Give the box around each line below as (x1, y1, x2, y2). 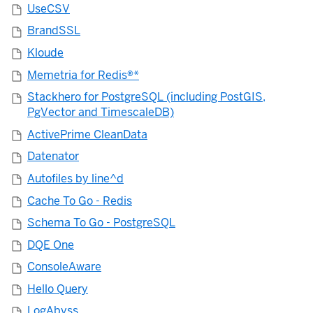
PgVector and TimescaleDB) (27, 105, 174, 120)
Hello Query (27, 281, 88, 296)
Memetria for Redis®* (27, 67, 139, 82)
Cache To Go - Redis (27, 193, 132, 208)
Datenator (27, 149, 79, 164)
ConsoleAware (27, 259, 101, 275)
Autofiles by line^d (27, 170, 124, 186)
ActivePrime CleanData (27, 126, 147, 142)
